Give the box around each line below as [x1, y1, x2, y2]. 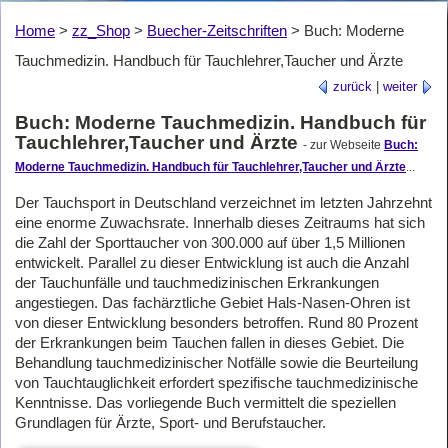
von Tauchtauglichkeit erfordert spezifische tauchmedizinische [15, 374, 418, 391]
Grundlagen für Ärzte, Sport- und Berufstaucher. [15, 414, 326, 431]
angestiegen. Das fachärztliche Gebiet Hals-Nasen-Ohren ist [15, 294, 410, 311]
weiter [383, 78, 421, 94]
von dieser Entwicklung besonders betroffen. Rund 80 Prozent [15, 314, 418, 331]
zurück [329, 78, 372, 94]
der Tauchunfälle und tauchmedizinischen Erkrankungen [15, 274, 379, 291]
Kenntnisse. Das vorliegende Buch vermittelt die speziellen [15, 394, 396, 411]
